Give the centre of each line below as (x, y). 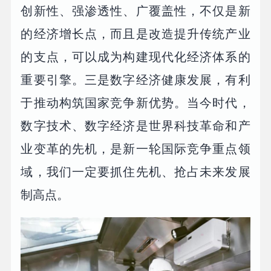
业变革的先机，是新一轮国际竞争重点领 (135, 149)
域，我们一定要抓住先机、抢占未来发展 (135, 172)
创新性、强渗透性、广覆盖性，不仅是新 (135, 11)
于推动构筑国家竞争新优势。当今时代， (135, 103)
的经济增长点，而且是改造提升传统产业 (135, 34)
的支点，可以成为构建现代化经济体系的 (135, 57)
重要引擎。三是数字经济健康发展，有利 (135, 80)
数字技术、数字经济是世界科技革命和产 (135, 126)
